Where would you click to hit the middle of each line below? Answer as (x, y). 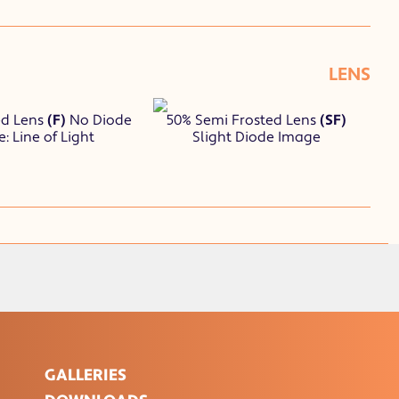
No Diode (99, 120)
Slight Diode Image (256, 137)
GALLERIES (86, 375)
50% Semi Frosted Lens (243, 120)
